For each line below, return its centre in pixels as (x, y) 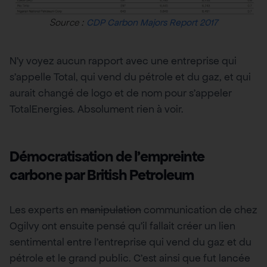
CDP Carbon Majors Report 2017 (152, 22)
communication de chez (199, 209)
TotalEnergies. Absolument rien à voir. (97, 109)
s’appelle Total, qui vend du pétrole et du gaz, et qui (130, 77)
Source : (68, 22)
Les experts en (45, 209)
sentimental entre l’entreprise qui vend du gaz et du (131, 242)
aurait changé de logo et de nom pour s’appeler (121, 93)
